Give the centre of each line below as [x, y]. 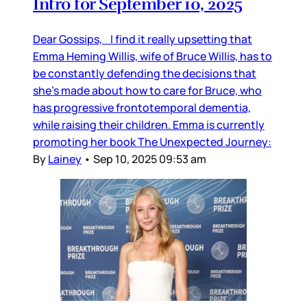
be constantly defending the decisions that [145, 74]
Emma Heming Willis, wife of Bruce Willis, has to [152, 57]
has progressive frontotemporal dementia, [142, 108]
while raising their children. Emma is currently [149, 125]
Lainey [65, 159]
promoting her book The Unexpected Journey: [152, 142]
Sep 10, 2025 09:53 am [150, 159]
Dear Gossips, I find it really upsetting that [143, 39]
